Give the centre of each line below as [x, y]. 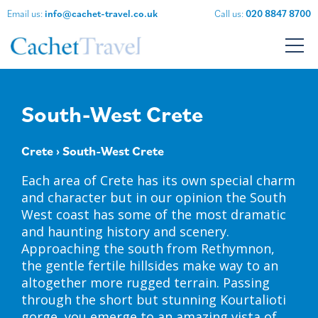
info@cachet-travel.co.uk [101, 13]
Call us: [230, 13]
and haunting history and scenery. [125, 232]
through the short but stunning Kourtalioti [154, 300]
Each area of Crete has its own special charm [158, 181]
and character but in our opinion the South [154, 198]
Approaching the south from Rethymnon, [148, 249]
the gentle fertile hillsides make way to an [150, 266]
